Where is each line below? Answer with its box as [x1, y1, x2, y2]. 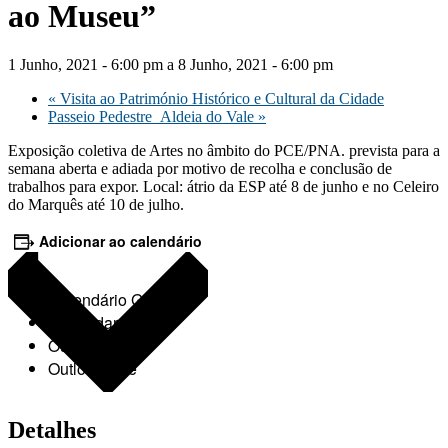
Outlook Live [48, 357, 137, 381]
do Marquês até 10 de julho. [8, 196, 184, 214]
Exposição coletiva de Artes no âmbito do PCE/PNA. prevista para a [8, 142, 440, 160]
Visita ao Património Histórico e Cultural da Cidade [56, 90, 384, 108]
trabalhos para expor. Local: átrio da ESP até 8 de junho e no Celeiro [8, 178, 439, 196]
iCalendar [48, 311, 118, 335]
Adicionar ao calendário [39, 231, 202, 252]
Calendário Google [48, 288, 183, 312]
